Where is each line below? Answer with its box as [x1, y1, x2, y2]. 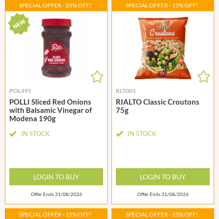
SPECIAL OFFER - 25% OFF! [19, 1, 91, 9]
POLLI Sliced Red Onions [9, 97, 91, 107]
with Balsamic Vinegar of [9, 106, 92, 115]
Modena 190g [9, 114, 56, 123]
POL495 [9, 87, 31, 95]
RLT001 [116, 87, 136, 95]
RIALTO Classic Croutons [116, 97, 199, 107]
